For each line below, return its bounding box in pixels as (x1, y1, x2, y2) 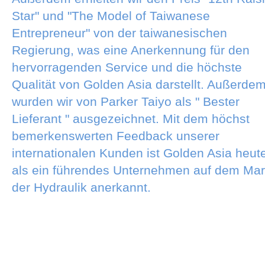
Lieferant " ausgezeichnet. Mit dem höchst (12, 111, 250, 125)
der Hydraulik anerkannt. (12, 180, 151, 194)
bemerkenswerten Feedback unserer (12, 128, 219, 143)
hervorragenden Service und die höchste (12, 60, 242, 74)
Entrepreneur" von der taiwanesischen (12, 25, 227, 40)
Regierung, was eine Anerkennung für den (12, 43, 250, 57)
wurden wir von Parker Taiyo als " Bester (12, 94, 240, 108)
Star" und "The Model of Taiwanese (12, 8, 210, 22)
